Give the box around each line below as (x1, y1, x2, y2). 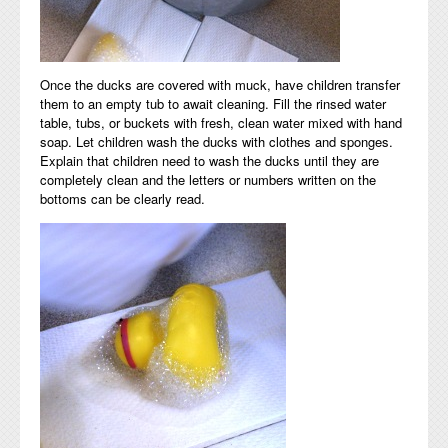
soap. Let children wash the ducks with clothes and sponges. (40, 132, 393, 152)
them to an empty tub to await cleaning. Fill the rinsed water (40, 94, 386, 114)
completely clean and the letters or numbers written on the (40, 170, 376, 190)
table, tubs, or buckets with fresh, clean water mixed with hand (40, 113, 402, 133)
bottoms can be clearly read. (40, 189, 205, 209)
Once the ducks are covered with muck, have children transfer (40, 75, 400, 95)
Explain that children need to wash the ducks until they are (40, 151, 379, 171)
